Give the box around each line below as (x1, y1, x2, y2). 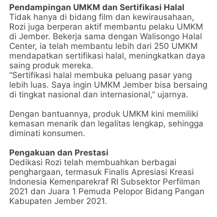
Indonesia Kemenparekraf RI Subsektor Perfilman (9, 177, 201, 187)
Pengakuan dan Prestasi (9, 148, 109, 158)
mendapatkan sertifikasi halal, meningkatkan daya (9, 51, 206, 61)
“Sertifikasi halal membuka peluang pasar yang (9, 70, 192, 80)
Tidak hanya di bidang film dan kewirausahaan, (9, 12, 195, 22)
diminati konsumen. (9, 128, 86, 139)
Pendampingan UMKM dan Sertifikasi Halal (9, 2, 185, 13)
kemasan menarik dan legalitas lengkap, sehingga (9, 119, 204, 129)
